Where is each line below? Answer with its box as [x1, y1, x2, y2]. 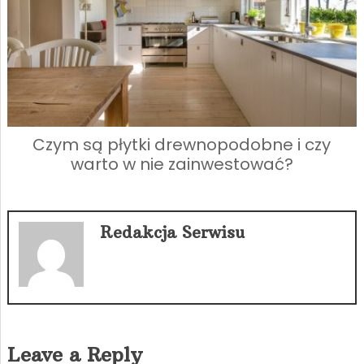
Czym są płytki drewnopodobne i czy [32, 132, 331, 156]
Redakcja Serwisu [99, 221, 245, 242]
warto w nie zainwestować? [70, 152, 293, 175]
